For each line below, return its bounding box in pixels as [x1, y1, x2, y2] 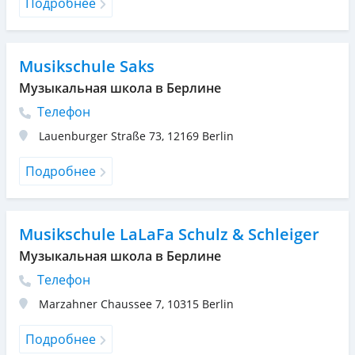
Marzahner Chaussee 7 [39, 296, 162, 311]
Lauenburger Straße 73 [39, 128, 162, 143]
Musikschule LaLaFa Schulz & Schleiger [19, 223, 319, 245]
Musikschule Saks [19, 55, 155, 77]
